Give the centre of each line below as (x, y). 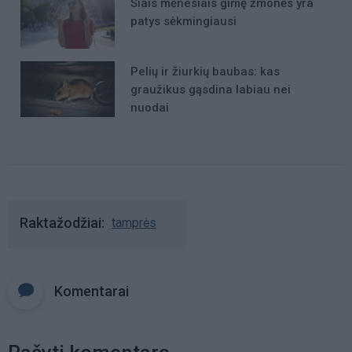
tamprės (134, 222)
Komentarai (92, 291)
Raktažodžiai (60, 222)
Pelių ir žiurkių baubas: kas (205, 71)
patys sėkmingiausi (183, 21)
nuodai (150, 107)
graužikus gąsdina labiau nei (211, 89)
